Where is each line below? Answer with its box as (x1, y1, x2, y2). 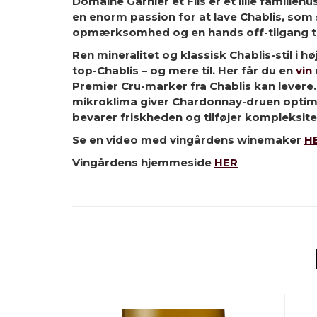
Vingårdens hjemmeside (72, 156, 212, 169)
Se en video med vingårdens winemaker (72, 133, 304, 146)
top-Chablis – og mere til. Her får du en (72, 64, 296, 77)
